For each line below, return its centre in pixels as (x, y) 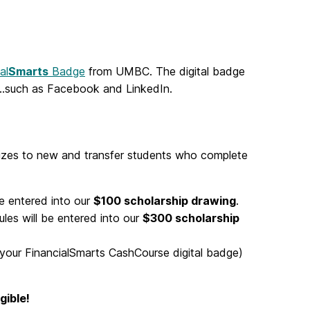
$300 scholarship (191, 218)
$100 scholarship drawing (165, 201)
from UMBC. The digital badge (165, 72)
